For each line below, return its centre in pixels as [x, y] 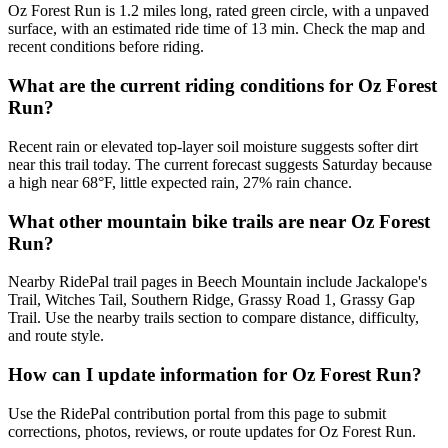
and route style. [56, 336]
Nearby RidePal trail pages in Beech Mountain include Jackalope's [217, 282]
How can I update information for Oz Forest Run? [215, 375]
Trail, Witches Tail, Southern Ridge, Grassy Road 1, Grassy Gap [211, 300]
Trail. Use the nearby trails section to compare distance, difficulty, [213, 318]
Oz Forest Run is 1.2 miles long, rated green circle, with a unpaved [218, 11]
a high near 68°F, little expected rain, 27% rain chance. [180, 182]
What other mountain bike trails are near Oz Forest [219, 221]
